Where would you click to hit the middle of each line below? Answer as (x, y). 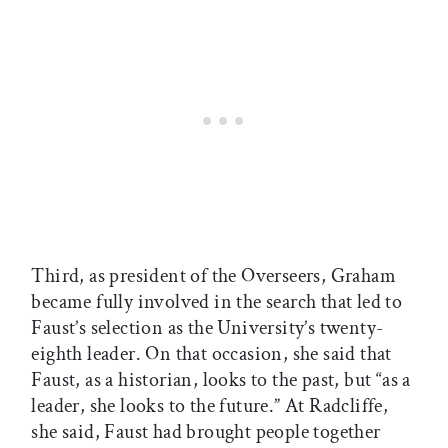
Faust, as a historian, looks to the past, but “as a (221, 379)
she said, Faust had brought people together (206, 431)
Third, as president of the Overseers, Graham (213, 275)
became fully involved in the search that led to (217, 301)
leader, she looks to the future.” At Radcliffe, (210, 405)
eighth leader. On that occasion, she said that (211, 353)
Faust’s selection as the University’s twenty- (207, 327)
